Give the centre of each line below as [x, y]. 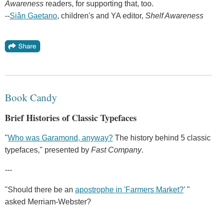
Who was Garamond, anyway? [60, 138]
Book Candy [31, 97]
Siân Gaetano [33, 15]
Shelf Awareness [174, 15]
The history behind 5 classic [162, 138]
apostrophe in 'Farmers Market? [129, 190]
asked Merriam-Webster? [48, 202]
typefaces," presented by [48, 150]
